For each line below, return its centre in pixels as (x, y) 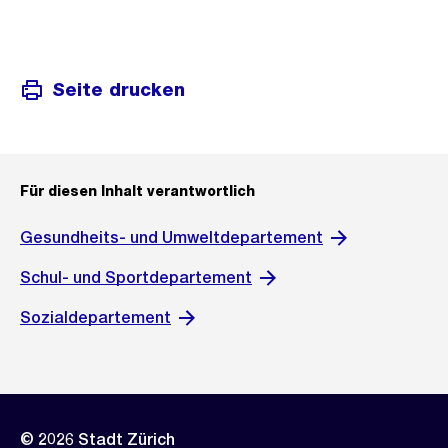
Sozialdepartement (95, 318)
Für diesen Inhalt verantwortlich (137, 191)
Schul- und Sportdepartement (136, 278)
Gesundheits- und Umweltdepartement (171, 238)
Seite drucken (118, 90)
